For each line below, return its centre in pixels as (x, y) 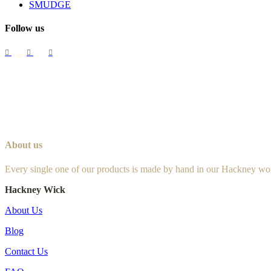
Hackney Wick (35, 189)
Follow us (24, 28)
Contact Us (26, 251)
